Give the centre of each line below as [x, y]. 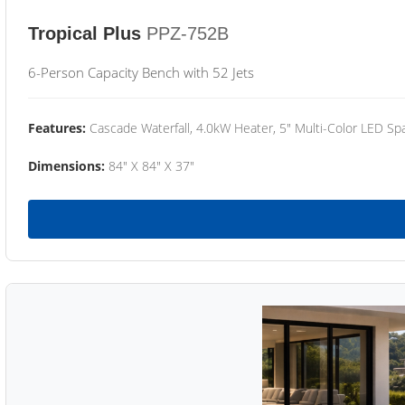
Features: [57, 128]
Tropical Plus [85, 33]
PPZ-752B [188, 33]
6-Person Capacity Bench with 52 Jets [141, 72]
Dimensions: [66, 166]
